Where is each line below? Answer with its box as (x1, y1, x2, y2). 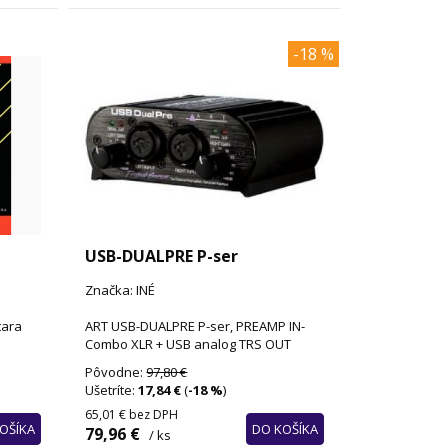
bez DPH (129, 406, 179, 424)
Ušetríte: (85, 381, 139, 400)
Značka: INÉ (85, 281, 156, 300)
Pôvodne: (85, 363, 147, 382)
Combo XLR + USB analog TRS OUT (85, 335, 292, 354)
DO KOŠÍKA (251, 420, 318, 439)
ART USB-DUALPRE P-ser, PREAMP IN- (85, 317, 306, 336)
